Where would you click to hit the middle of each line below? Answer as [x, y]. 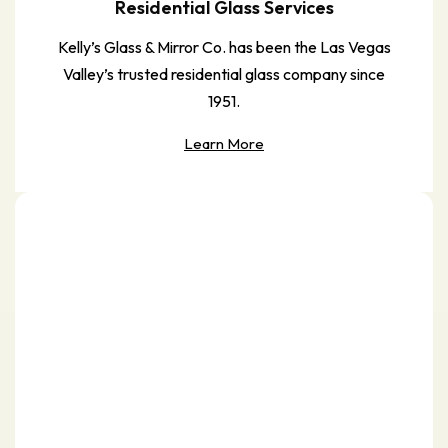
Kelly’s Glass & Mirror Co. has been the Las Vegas [224, 46]
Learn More [224, 143]
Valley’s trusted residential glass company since [224, 73]
